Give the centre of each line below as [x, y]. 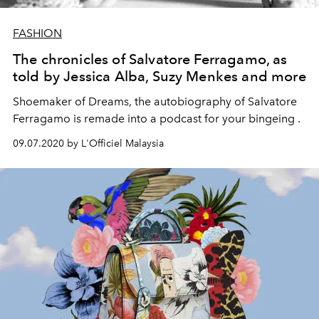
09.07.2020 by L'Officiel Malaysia [88, 143]
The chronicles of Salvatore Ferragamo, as [150, 59]
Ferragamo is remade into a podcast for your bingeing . [157, 118]
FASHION [37, 33]
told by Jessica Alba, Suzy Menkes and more [159, 76]
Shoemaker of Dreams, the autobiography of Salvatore [155, 101]
